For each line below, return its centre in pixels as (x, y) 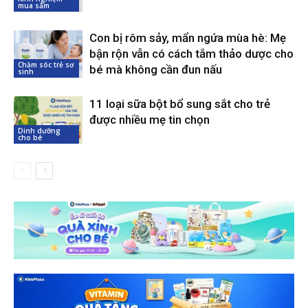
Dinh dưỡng (39, 131)
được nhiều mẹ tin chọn (150, 120)
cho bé (30, 138)
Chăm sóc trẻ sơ (46, 65)
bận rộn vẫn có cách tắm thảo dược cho (191, 54)
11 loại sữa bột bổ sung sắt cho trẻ (180, 104)
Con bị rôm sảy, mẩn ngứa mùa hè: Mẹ (188, 38)
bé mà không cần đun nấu (156, 70)
